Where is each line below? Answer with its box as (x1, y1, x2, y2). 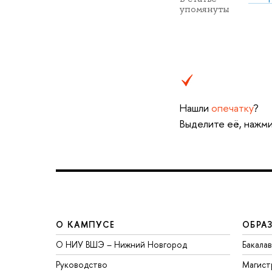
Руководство (56, 259, 107, 271)
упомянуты (179, 3, 229, 16)
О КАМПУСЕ (56, 219, 115, 231)
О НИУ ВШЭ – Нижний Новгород (56, 239, 187, 251)
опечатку (211, 101, 253, 115)
